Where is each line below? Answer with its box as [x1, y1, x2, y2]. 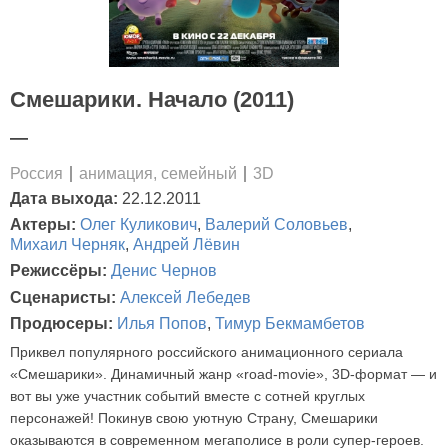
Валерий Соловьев [205, 216, 348, 233]
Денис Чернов [111, 262, 217, 280]
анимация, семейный [79, 164, 237, 182]
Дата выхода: [10, 189, 118, 207]
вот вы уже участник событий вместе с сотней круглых [10, 387, 365, 404]
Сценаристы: [10, 288, 120, 306]
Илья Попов [117, 315, 207, 333]
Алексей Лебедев [120, 288, 251, 306]
